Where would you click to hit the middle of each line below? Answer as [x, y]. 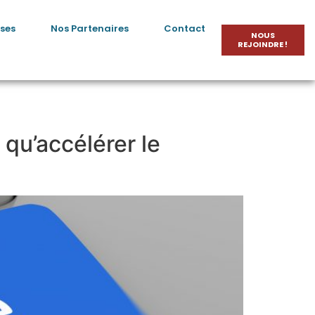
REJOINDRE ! [263, 44]
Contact [184, 28]
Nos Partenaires [89, 28]
